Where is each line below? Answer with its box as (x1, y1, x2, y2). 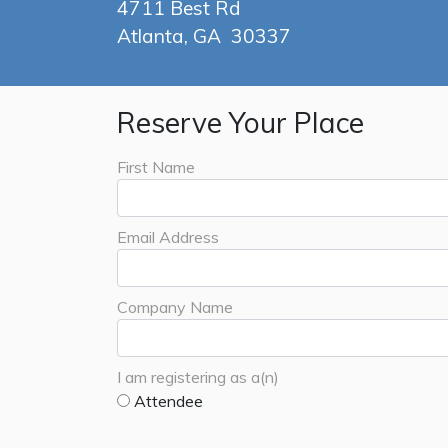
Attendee (130, 391, 203, 412)
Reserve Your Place (117, 105, 364, 141)
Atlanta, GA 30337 (117, 24, 291, 49)
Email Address (117, 227, 219, 248)
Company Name (117, 297, 233, 318)
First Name (117, 157, 195, 178)
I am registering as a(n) (117, 367, 279, 388)
